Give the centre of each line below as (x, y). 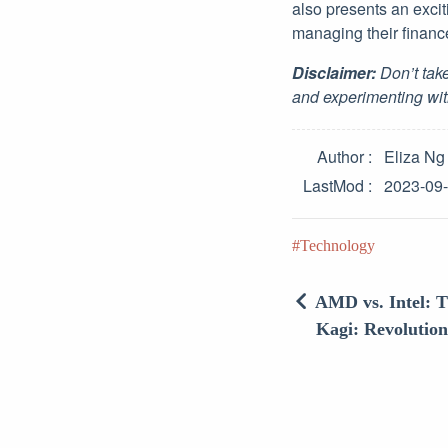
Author (340, 156)
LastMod (333, 185)
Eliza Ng (414, 156)
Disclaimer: (334, 72)
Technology (337, 245)
